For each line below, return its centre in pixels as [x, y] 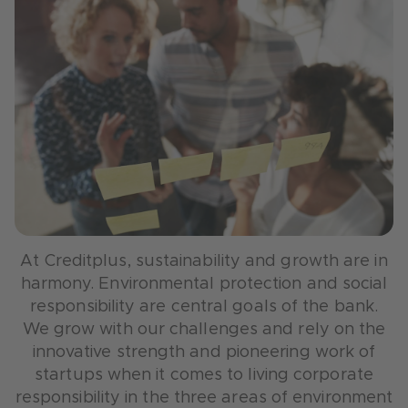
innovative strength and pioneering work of [204, 353]
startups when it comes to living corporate [204, 376]
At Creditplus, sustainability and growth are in [204, 262]
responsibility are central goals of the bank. [204, 307]
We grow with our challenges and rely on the [204, 330]
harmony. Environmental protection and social [204, 285]
